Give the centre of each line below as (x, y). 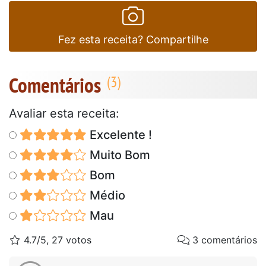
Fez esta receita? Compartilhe (133, 40)
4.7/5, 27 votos (56, 240)
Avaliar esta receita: (64, 114)
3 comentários (223, 240)
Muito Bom (118, 155)
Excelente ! (119, 135)
